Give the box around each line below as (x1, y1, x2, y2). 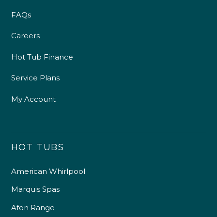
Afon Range (11, 202, 55, 212)
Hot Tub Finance (11, 52, 73, 62)
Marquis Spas (11, 185, 60, 194)
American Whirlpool (11, 166, 85, 176)
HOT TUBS (11, 141, 64, 153)
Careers (11, 31, 40, 41)
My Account (11, 94, 56, 104)
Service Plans (11, 73, 60, 83)
